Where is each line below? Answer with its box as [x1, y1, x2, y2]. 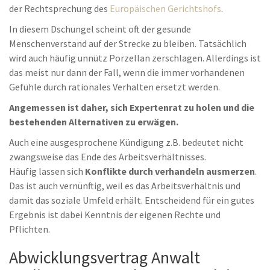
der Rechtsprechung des [9, 2, 110, 14]
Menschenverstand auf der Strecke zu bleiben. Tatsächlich [9, 37, 246, 49]
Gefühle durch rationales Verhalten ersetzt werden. [9, 81, 220, 93]
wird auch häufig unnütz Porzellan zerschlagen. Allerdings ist [9, 52, 261, 64]
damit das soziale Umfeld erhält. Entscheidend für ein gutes [9, 194, 254, 206]
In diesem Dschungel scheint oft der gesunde [9, 23, 191, 35]
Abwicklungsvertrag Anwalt [9, 246, 200, 268]
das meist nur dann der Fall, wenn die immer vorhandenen [9, 66, 245, 78]
